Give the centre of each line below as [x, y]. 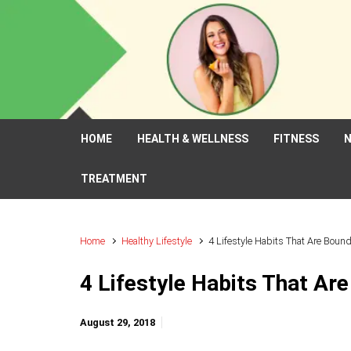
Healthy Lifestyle [157, 241]
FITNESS [296, 139]
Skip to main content [78, 21]
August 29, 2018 [118, 322]
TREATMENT [114, 179]
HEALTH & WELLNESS [193, 139]
